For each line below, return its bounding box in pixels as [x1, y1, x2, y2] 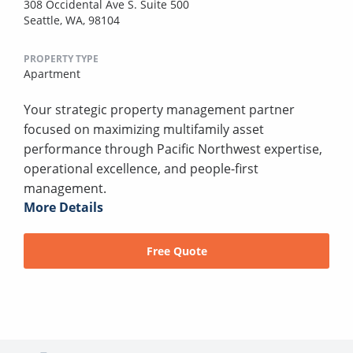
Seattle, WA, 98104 [24, 13, 120, 28]
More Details [24, 199, 103, 217]
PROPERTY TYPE [24, 52, 98, 66]
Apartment [24, 66, 80, 82]
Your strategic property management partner [24, 101, 295, 119]
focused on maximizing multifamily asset [24, 121, 264, 139]
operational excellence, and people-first [24, 160, 258, 178]
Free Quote [146, 243, 207, 259]
